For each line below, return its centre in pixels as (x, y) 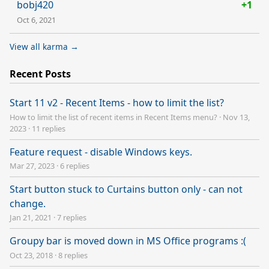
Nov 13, (236, 117)
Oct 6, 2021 (36, 20)
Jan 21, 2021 (31, 218)
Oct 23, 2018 (31, 255)
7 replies (72, 218)
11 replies (49, 128)
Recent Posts (40, 74)
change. (28, 203)
